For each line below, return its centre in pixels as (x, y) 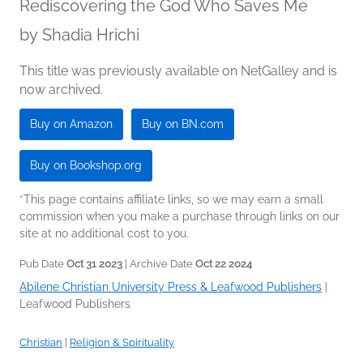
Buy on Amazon (71, 124)
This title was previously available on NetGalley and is (178, 70)
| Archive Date (159, 263)
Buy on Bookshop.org (86, 165)
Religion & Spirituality (122, 342)
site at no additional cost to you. (104, 233)
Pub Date (43, 263)
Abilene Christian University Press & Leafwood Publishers (171, 286)
